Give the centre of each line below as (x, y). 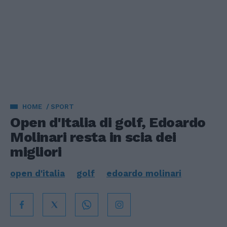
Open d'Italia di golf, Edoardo (108, 122)
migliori (36, 152)
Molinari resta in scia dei (93, 137)
